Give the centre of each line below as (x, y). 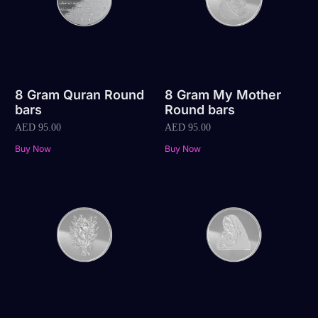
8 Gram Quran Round (80, 95)
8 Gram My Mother (223, 95)
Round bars (199, 110)
